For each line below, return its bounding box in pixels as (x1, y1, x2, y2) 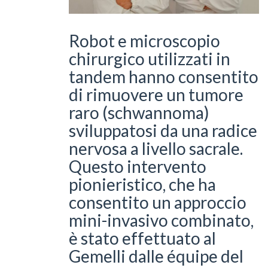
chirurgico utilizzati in (69, 48, 230, 69)
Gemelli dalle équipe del (69, 245, 243, 266)
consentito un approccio (69, 191, 246, 212)
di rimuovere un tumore (69, 84, 243, 105)
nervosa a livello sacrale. (69, 138, 243, 159)
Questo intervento (69, 156, 206, 176)
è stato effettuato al (69, 227, 216, 248)
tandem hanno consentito (69, 66, 258, 87)
